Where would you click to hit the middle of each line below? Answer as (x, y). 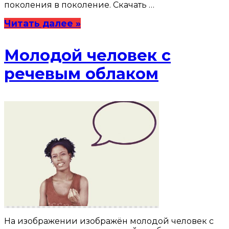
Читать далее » (42, 23)
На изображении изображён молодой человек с (109, 221)
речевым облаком (81, 74)
